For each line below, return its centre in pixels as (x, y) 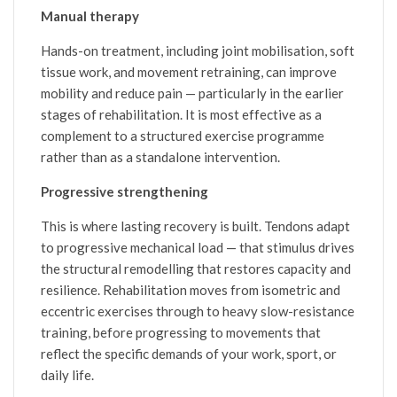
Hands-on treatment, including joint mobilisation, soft (198, 50)
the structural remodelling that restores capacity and (196, 268)
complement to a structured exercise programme (183, 135)
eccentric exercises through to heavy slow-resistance (198, 311)
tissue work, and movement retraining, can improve (189, 71)
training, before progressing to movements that (181, 332)
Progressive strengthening (125, 191)
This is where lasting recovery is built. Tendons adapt (195, 226)
